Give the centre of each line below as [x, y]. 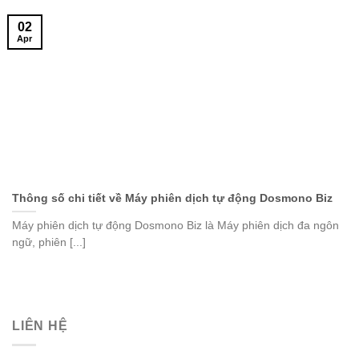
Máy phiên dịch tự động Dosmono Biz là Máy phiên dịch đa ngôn [175, 226]
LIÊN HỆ [40, 325]
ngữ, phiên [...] [49, 243]
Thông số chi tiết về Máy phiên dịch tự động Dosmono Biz [172, 198]
